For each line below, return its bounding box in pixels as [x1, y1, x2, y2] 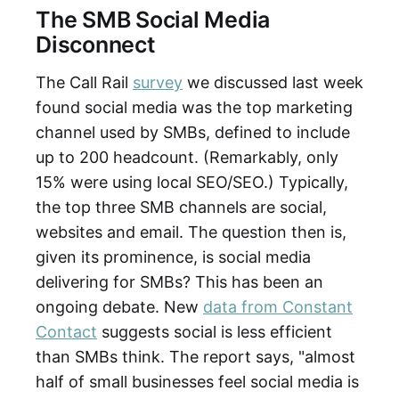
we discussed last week [183, 72, 363, 92]
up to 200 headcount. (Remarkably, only [36, 147, 338, 167]
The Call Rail [36, 72, 133, 92]
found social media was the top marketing [36, 97, 353, 117]
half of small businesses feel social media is [36, 371, 359, 391]
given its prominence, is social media [36, 247, 311, 266]
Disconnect [36, 30, 156, 58]
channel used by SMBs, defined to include [36, 122, 350, 142]
